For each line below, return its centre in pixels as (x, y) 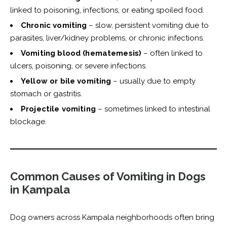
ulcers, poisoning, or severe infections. (79, 66)
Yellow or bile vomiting (66, 81)
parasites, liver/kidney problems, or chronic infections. (107, 38)
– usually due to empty (154, 81)
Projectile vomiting (58, 109)
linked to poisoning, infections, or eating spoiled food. (107, 10)
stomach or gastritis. (46, 94)
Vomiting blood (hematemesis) (81, 53)
